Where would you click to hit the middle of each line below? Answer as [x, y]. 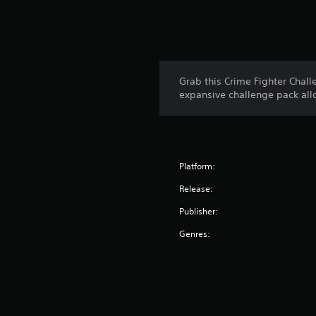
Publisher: [199, 211]
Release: [196, 189]
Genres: [195, 234]
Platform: [197, 166]
